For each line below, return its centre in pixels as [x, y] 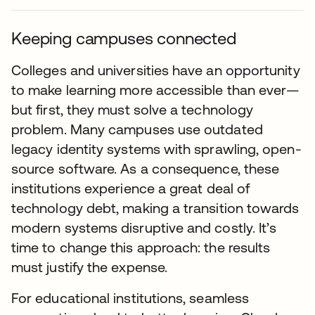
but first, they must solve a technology [133, 109]
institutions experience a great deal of [131, 188]
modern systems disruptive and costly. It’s [144, 227]
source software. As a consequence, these [146, 168]
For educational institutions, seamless [130, 298]
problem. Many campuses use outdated [137, 129]
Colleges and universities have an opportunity [156, 70]
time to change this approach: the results [141, 247]
